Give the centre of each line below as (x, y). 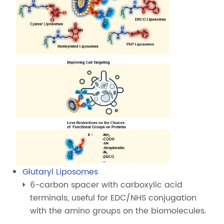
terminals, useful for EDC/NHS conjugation (113, 198)
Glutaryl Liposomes (60, 172)
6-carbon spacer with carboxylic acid (106, 185)
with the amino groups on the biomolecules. (118, 211)
